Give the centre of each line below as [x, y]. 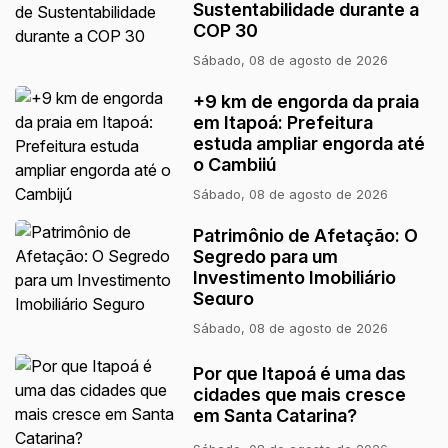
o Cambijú [235, 164]
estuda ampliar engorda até [309, 143]
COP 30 [226, 30]
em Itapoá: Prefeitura [283, 122]
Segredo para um [266, 256]
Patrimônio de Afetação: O [306, 235]
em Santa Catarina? [275, 415]
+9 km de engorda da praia [306, 101]
